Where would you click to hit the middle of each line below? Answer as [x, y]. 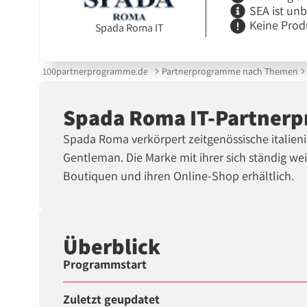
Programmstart [105, 265]
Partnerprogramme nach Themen [230, 71]
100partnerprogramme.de [96, 71]
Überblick [112, 246]
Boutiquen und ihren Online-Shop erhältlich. [179, 176]
